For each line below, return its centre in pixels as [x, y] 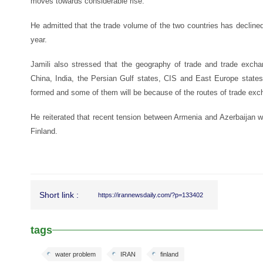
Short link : [59, 195]
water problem [75, 254]
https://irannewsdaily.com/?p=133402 [151, 195]
